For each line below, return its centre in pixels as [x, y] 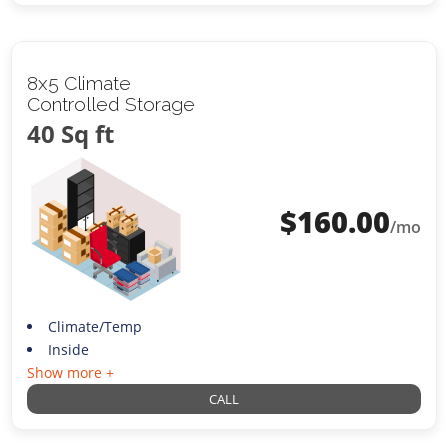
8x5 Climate [79, 83]
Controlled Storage [111, 104]
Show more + [71, 372]
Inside [68, 349]
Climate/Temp [94, 326]
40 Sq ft [71, 134]
